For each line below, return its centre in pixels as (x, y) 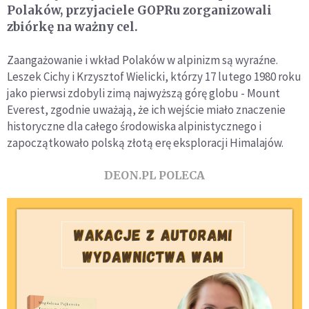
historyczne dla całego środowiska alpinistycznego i (134, 126)
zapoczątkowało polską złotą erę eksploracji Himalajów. (145, 142)
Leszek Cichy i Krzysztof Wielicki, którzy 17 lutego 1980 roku (154, 76)
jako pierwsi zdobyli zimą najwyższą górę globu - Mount (143, 93)
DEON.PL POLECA (154, 175)
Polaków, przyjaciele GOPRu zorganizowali (139, 10)
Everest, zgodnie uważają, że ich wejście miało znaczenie (146, 109)
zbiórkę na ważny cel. (72, 27)
